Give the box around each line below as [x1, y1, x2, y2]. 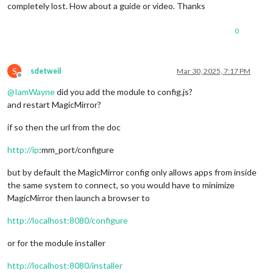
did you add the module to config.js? [55, 86, 193, 97]
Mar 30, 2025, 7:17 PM [177, 66, 250, 76]
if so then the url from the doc [7, 121, 121, 132]
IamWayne [15, 86, 55, 97]
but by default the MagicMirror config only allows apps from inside [7, 166, 257, 177]
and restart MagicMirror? [7, 99, 101, 110]
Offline [19, 74, 42, 84]
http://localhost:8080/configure [7, 214, 128, 225]
